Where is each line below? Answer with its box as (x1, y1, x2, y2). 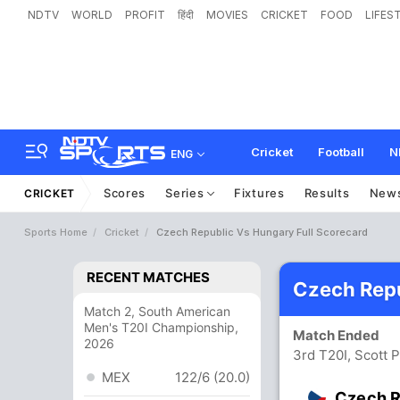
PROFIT (125, 8, 165, 21)
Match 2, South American (84, 304, 230, 319)
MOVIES (206, 8, 248, 21)
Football (318, 145, 364, 159)
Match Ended (293, 327, 387, 344)
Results (304, 186, 350, 200)
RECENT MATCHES (87, 269, 210, 286)
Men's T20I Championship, (84, 320, 238, 335)
